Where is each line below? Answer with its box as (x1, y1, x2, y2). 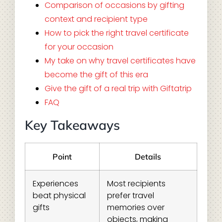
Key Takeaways (24, 117, 120, 133)
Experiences (32, 178, 78, 189)
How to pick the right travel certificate (44, 27, 189, 39)
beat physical (32, 190, 86, 201)
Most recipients (107, 178, 166, 189)
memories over (107, 202, 165, 213)
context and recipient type (44, 13, 148, 25)
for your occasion (44, 41, 113, 53)
